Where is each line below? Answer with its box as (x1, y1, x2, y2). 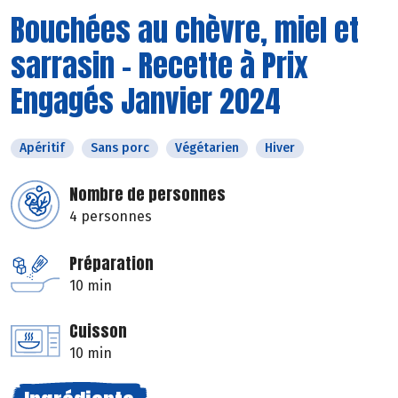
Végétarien (175, 139, 239, 155)
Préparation (69, 251, 154, 275)
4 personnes (69, 207, 152, 225)
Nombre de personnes (69, 181, 226, 206)
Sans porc (91, 139, 149, 155)
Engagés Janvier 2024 (11, 77, 281, 123)
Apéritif (20, 139, 65, 155)
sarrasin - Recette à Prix (11, 42, 308, 88)
